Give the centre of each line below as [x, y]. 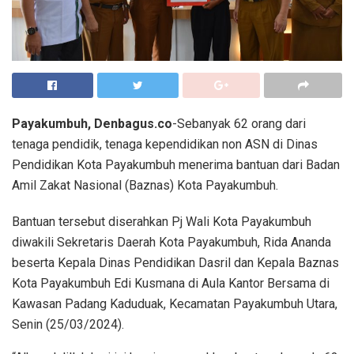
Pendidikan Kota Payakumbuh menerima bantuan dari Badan [176, 164]
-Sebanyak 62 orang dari [239, 123]
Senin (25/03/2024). [68, 324]
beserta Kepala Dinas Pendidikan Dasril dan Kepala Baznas [175, 262]
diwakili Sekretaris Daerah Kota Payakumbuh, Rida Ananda [171, 242]
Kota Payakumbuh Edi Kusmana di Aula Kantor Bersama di [171, 283]
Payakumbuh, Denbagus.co [92, 123]
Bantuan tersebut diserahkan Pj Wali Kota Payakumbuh [162, 221]
